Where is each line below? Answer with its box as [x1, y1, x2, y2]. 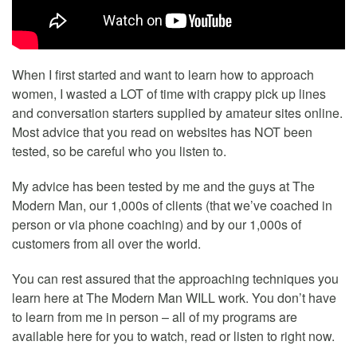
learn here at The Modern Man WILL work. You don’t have [12, 288, 336, 308]
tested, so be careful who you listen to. [12, 142, 226, 161]
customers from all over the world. [12, 234, 201, 253]
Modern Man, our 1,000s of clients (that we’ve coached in [12, 196, 332, 215]
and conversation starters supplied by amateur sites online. [12, 104, 343, 123]
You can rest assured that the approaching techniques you [12, 269, 339, 288]
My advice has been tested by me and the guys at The [12, 177, 315, 196]
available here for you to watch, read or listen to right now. [12, 327, 335, 346]
